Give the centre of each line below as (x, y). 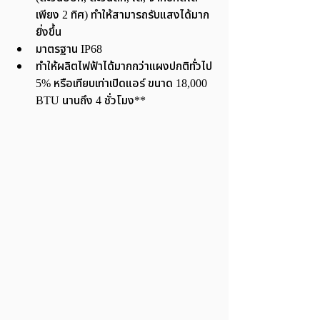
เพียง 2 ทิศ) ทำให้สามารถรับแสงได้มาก (122, 15)
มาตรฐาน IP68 (69, 50)
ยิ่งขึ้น (49, 32)
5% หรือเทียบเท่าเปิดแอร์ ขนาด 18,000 (123, 84)
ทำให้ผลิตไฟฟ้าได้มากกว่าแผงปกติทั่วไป (125, 67)
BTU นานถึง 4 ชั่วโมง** (91, 101)
